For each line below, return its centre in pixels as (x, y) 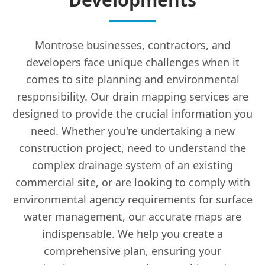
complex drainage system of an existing (132, 165)
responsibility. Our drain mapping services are (132, 96)
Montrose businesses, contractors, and (132, 45)
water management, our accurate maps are (132, 216)
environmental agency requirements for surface (132, 199)
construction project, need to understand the (132, 148)
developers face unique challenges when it (132, 62)
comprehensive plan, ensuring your (132, 251)
